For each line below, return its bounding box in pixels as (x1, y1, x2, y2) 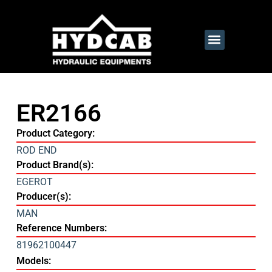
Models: (16, 255, 51, 267)
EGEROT (16, 176, 53, 188)
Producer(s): (16, 191, 71, 203)
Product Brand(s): (16, 159, 93, 171)
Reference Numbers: (16, 222, 107, 234)
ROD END (16, 144, 57, 157)
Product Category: (16, 127, 95, 140)
